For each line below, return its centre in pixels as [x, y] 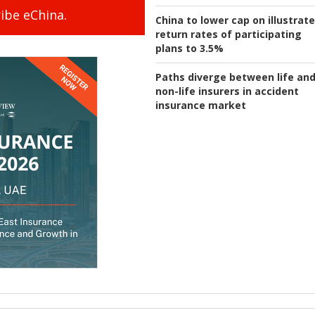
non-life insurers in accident [227, 91]
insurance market [201, 105]
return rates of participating [229, 34]
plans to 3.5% [189, 49]
